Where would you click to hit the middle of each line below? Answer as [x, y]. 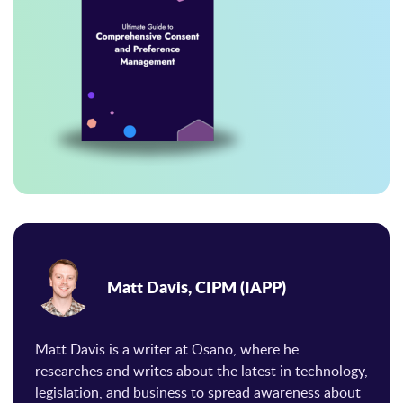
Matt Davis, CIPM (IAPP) [197, 287]
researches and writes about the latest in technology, [201, 370]
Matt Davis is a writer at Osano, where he [167, 349]
